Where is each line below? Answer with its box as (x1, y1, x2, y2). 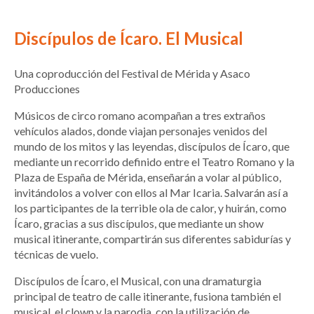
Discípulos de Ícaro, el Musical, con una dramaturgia (14, 273, 261, 287)
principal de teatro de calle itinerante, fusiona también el (14, 289, 281, 303)
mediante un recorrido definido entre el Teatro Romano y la (14, 154, 294, 168)
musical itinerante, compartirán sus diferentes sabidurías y (14, 231, 291, 245)
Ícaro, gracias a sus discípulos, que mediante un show (14, 216, 264, 230)
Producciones (14, 81, 80, 95)
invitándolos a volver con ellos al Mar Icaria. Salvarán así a (14, 185, 288, 199)
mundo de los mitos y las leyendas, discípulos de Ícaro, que (14, 139, 289, 153)
